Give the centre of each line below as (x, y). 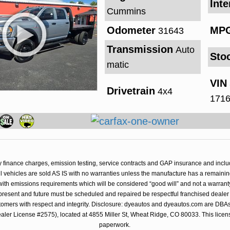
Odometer (131, 30)
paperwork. (115, 225)
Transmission (140, 49)
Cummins (126, 12)
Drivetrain (131, 91)
